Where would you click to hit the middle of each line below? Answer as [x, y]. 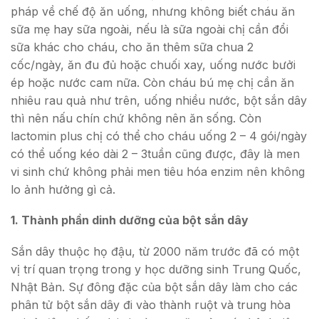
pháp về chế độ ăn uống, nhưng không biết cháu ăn [153, 11]
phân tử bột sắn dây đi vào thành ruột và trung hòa [151, 304]
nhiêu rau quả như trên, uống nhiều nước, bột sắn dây [159, 100]
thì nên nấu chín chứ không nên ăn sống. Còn [136, 118]
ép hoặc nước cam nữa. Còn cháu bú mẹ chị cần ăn [152, 82]
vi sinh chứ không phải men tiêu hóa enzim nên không [158, 171]
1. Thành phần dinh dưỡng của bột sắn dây [130, 220]
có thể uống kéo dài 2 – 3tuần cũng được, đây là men [155, 153]
